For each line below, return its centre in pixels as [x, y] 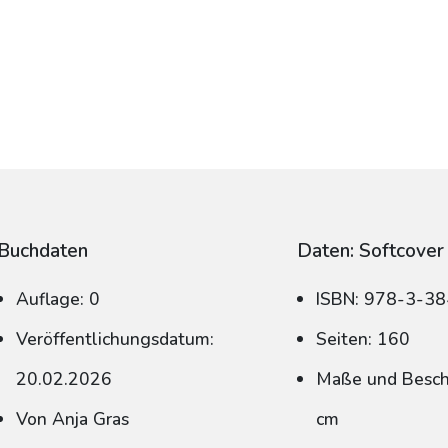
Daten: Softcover [371, 251]
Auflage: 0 [58, 299]
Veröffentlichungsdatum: [115, 339]
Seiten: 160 [363, 339]
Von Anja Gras [73, 419]
